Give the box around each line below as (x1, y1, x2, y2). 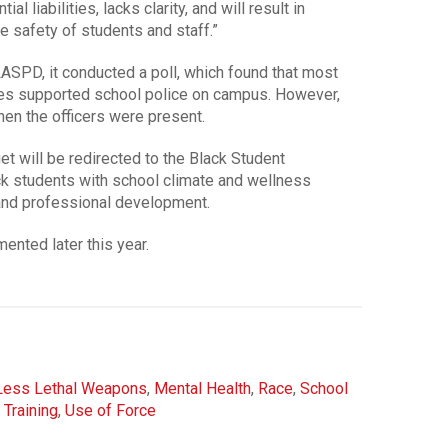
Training (3, 400, 58, 420)
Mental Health (153, 378, 251, 398)
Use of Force (64, 400, 156, 420)
